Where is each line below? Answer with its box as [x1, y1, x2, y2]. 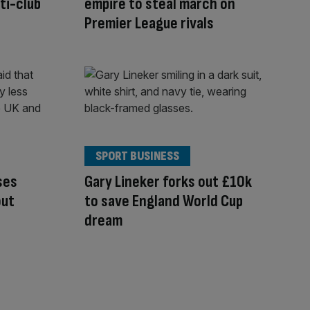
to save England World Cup [84, 190, 243, 211]
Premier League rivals [84, 13, 214, 34]
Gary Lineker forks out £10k [84, 171, 252, 192]
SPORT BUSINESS [95, 148, 179, 163]
